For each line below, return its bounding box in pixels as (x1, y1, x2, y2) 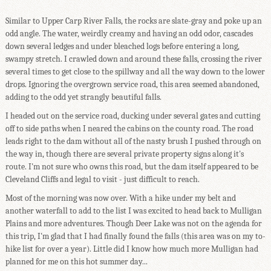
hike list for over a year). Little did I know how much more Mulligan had (5, 243, 258, 254)
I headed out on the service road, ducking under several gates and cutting (5, 110, 260, 121)
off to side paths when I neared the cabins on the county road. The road (5, 123, 253, 134)
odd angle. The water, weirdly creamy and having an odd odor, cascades (5, 28, 253, 39)
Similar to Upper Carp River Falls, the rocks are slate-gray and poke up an (5, 15, 262, 26)
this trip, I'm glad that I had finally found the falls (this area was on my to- (5, 230, 266, 241)
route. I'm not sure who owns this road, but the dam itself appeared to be (5, 161, 258, 172)
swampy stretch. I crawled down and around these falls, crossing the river (5, 53, 262, 64)
